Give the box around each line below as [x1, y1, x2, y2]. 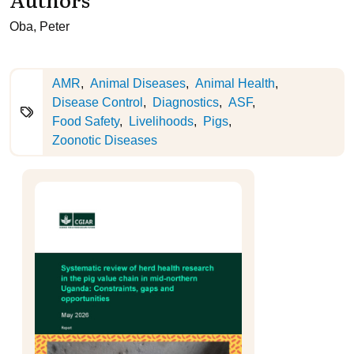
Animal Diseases [90, 77, 186, 90]
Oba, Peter [9, 20, 70, 33]
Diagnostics [153, 96, 219, 109]
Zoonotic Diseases [52, 134, 157, 147]
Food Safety [52, 115, 119, 128]
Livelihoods [129, 115, 194, 128]
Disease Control [52, 96, 143, 109]
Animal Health [195, 77, 275, 90]
